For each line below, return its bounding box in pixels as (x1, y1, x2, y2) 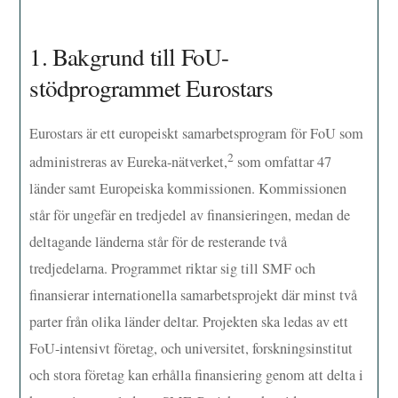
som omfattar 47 (234, 151, 332, 171)
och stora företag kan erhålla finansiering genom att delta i (29, 364, 364, 385)
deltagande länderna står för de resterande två (29, 231, 288, 251)
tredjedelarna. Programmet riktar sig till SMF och (29, 258, 316, 278)
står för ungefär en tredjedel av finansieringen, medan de (29, 204, 351, 225)
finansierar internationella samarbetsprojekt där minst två (29, 284, 358, 305)
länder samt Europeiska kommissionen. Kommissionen (29, 178, 347, 198)
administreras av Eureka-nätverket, (29, 151, 228, 171)
